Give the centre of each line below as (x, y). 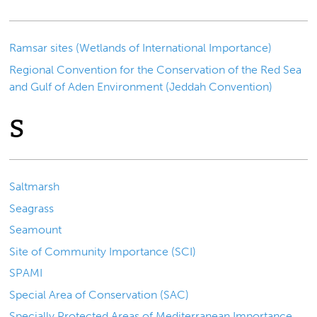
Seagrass (32, 208)
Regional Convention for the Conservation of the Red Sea (156, 69)
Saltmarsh (35, 187)
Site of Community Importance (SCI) (103, 251)
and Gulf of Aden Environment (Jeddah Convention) (141, 86)
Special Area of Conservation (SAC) (99, 294)
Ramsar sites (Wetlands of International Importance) (141, 48)
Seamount (36, 230)
